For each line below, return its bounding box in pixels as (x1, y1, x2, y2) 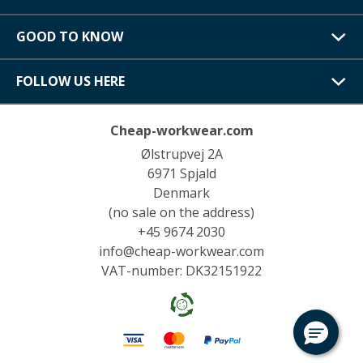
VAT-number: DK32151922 (101, 262, 262, 280)
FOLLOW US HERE (16, 72, 125, 90)
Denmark (153, 184, 210, 202)
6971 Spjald (147, 164, 216, 182)
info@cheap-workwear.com (99, 242, 264, 260)
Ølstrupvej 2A (140, 145, 223, 163)
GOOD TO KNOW (16, 28, 123, 45)
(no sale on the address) (109, 203, 254, 221)
